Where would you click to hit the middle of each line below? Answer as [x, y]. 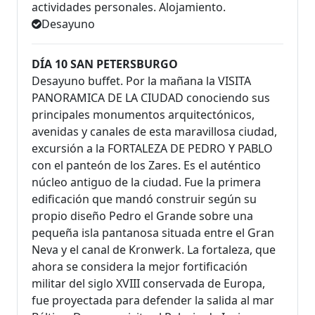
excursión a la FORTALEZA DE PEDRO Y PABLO [152, 149]
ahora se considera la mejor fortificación [140, 267]
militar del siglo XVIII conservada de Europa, [148, 284]
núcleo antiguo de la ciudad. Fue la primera [146, 182]
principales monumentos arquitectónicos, [143, 115]
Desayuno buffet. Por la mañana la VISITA [141, 81]
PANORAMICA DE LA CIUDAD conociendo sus [151, 98]
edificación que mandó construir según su [144, 199]
